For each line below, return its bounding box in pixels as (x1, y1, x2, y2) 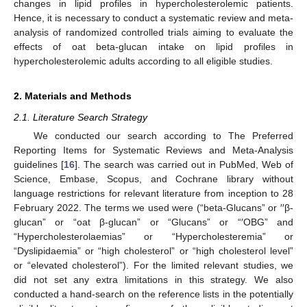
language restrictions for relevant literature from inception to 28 (14, 188, 293, 199)
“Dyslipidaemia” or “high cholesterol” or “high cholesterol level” (14, 245, 293, 256)
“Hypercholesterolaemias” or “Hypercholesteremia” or (14, 231, 293, 242)
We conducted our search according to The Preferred (33, 130, 293, 141)
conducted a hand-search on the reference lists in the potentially (14, 288, 293, 299)
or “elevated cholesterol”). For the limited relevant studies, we (14, 260, 293, 271)
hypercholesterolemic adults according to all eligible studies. (14, 55, 273, 66)
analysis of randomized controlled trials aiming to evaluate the (14, 26, 293, 38)
